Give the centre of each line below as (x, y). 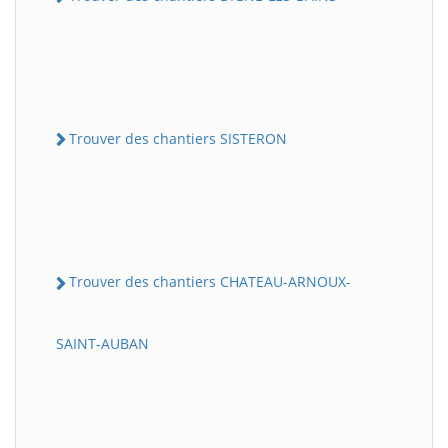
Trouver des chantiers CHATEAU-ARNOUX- (210, 282)
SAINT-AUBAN (102, 343)
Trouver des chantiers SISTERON (178, 139)
